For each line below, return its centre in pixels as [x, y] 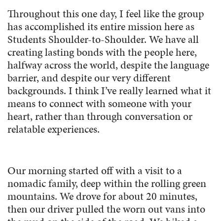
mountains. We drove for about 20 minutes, [102, 196]
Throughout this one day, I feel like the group [106, 14]
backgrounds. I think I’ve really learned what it [109, 91]
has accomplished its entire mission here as [101, 27]
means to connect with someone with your [99, 104]
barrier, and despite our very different [89, 78]
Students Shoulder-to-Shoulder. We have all [103, 39]
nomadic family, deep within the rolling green [107, 184]
